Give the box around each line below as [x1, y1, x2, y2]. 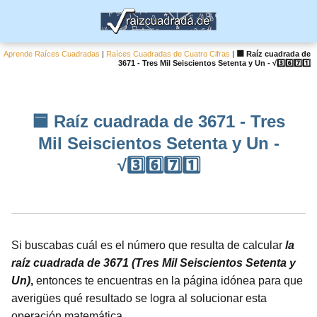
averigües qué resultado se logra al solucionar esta [11, 292, 267, 304]
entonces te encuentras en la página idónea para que [33, 275, 303, 287]
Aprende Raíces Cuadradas [4, 50, 100, 58]
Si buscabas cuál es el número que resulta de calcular [11, 239, 285, 251]
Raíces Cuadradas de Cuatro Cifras [106, 50, 231, 58]
